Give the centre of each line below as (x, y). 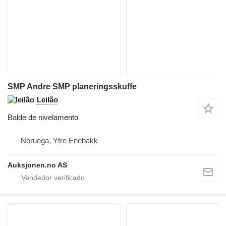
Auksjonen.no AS (37, 165)
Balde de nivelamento (43, 117)
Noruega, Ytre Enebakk (59, 140)
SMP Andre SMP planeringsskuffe (72, 86)
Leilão (47, 99)
